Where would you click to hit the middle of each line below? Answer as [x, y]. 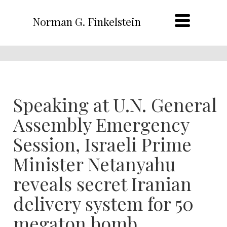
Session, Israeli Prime [102, 144]
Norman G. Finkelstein [86, 21]
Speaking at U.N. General [115, 104]
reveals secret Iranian [102, 183]
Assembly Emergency [101, 124]
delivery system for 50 [103, 203]
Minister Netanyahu [94, 164]
